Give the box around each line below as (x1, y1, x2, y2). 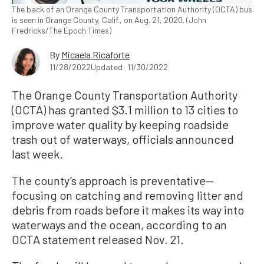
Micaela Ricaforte (61, 48, 130, 60)
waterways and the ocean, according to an (12, 217, 227, 232)
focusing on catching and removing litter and (12, 187, 243, 202)
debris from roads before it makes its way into (12, 202, 244, 217)
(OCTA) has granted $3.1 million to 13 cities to (12, 102, 238, 117)
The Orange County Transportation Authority (12, 87, 237, 102)
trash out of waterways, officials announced (12, 131, 234, 146)
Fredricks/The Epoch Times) (12, 25, 111, 35)
